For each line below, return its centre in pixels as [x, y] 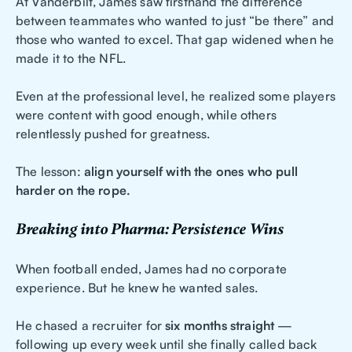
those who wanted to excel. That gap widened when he [175, 40]
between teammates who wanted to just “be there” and [175, 21]
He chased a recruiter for [91, 326]
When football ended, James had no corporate [151, 269]
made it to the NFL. [71, 59]
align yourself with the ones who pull [191, 172]
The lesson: [50, 172]
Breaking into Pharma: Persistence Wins [150, 230]
